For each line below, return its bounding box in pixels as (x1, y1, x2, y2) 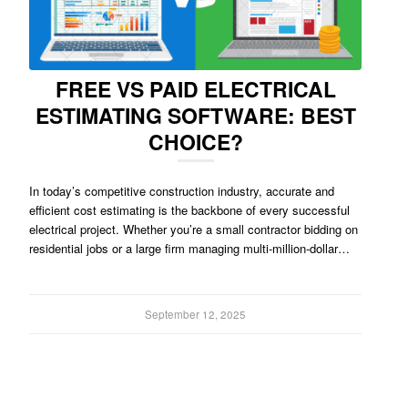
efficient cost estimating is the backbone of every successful (29, 200, 351, 219)
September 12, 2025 (145, 306, 247, 321)
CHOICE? (148, 126, 243, 157)
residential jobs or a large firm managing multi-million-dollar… (29, 239, 351, 257)
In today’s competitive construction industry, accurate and (29, 181, 335, 199)
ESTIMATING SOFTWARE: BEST (35, 99, 356, 130)
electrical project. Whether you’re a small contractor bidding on (29, 219, 359, 238)
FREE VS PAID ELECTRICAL (55, 73, 336, 104)
